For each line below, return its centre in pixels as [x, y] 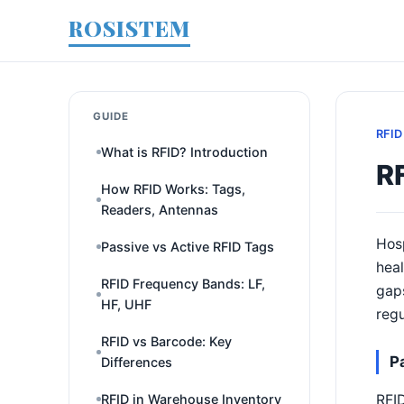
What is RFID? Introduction [184, 152]
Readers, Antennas [160, 210]
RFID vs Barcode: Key [166, 341]
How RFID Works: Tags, [173, 189]
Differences [137, 362]
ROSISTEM [129, 28]
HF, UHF [126, 304]
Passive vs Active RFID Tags [188, 247]
